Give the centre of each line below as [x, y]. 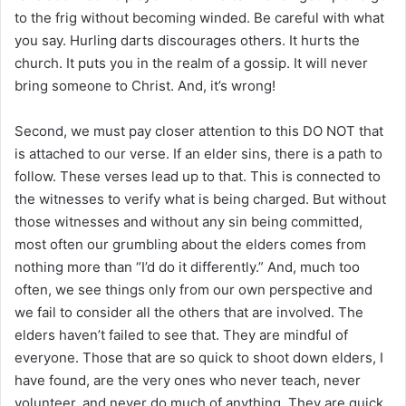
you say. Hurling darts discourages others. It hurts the [187, 40]
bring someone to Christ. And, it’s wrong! [145, 85]
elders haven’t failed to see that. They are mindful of [181, 334]
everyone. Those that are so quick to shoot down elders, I [199, 357]
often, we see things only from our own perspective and [193, 289]
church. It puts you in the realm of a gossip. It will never [191, 63]
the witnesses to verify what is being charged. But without [200, 198]
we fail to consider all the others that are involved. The [189, 312]
